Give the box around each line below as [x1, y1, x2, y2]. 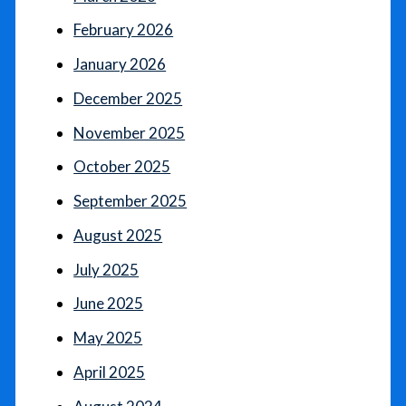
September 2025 [73, 191, 188, 210]
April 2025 [73, 362, 146, 382]
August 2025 [73, 225, 163, 245]
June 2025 [73, 294, 144, 314]
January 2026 [73, 54, 167, 73]
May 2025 [73, 328, 143, 347]
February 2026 [73, 20, 174, 40]
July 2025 [73, 259, 140, 279]
